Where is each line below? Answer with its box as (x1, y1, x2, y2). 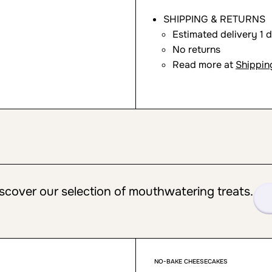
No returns (172, 43, 220, 56)
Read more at (172, 58, 236, 71)
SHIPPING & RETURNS (163, 13, 265, 25)
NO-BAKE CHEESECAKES (154, 257, 228, 265)
